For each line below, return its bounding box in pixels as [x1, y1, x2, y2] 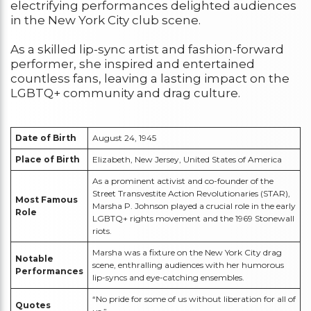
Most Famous [15, 194, 78, 205]
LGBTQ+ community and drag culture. [10, 86, 240, 101]
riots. [92, 226, 112, 237]
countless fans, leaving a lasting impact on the [10, 72, 289, 86]
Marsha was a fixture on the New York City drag [92, 247, 282, 258]
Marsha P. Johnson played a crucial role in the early [92, 201, 296, 212]
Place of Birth [15, 154, 80, 165]
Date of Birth [15, 133, 76, 144]
